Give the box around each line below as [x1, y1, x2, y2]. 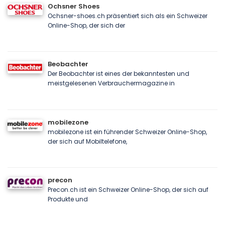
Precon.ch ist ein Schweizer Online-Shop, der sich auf [48, 185, 208, 194]
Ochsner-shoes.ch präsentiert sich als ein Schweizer [48, 11, 207, 20]
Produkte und [48, 194, 88, 203]
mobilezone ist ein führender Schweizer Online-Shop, [48, 127, 207, 136]
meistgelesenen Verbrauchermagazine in [48, 79, 175, 88]
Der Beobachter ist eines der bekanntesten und [48, 69, 189, 78]
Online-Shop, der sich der [48, 21, 125, 30]
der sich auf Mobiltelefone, [48, 137, 127, 146]
